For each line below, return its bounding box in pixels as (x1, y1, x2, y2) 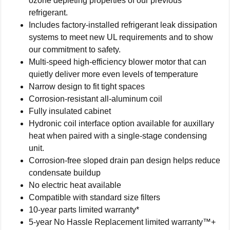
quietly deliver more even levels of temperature (29, 70, 198, 79)
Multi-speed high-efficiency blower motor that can (29, 57, 206, 67)
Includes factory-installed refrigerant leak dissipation (29, 21, 217, 30)
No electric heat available (29, 181, 121, 190)
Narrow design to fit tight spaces (29, 82, 145, 91)
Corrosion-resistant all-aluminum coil (29, 94, 162, 104)
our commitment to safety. (29, 45, 121, 54)
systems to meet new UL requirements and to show (29, 33, 213, 42)
